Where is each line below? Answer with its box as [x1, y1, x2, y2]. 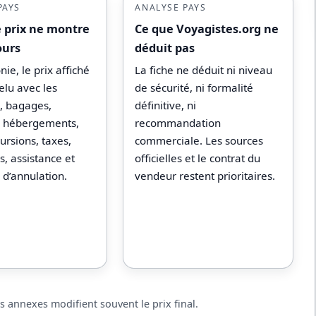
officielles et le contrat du [135, 150, 261, 165]
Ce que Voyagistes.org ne [135, 20, 279, 37]
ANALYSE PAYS [135, 1, 207, 14]
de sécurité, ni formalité [135, 80, 254, 95]
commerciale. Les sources [135, 133, 264, 147]
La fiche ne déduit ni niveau [135, 62, 273, 77]
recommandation [135, 115, 221, 130]
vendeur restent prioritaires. [135, 168, 276, 183]
